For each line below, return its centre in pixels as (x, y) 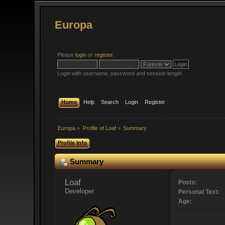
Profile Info (73, 142)
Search (109, 102)
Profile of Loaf (99, 128)
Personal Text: (199, 192)
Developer (80, 191)
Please (67, 55)
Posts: (187, 183)
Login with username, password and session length (120, 73)
